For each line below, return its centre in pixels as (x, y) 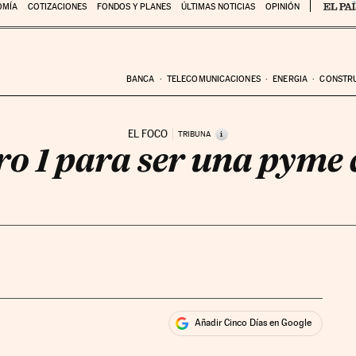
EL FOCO (147, 133)
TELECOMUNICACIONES (213, 79)
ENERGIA (290, 79)
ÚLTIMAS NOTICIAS (218, 7)
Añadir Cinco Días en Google (253, 323)
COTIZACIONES (57, 7)
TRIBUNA (194, 134)
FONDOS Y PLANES (133, 7)
